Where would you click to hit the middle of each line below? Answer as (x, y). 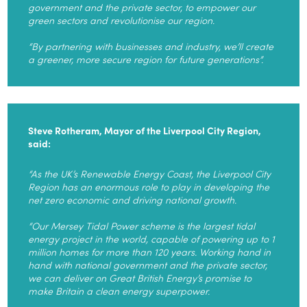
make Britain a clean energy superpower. (119, 290)
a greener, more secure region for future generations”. (146, 59)
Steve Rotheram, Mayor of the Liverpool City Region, (145, 130)
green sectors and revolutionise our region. (122, 20)
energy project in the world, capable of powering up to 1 (152, 238)
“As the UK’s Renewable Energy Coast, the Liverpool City (150, 173)
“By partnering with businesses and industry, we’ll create (151, 46)
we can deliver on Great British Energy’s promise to (140, 277)
